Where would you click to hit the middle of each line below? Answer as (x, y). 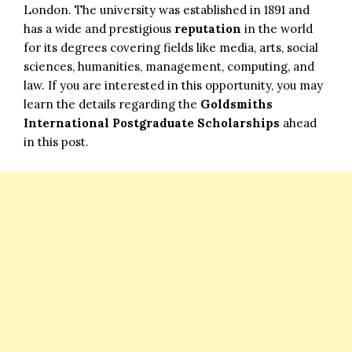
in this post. (56, 141)
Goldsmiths (236, 104)
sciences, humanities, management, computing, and (169, 66)
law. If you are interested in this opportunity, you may (173, 85)
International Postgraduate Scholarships (152, 123)
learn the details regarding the (112, 104)
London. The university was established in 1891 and (167, 9)
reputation (208, 28)
